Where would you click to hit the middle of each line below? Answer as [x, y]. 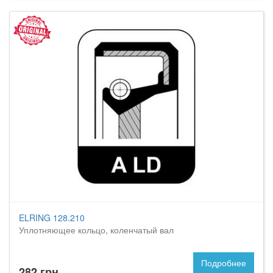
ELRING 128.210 [52, 218]
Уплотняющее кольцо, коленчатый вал [96, 230]
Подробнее [224, 263]
